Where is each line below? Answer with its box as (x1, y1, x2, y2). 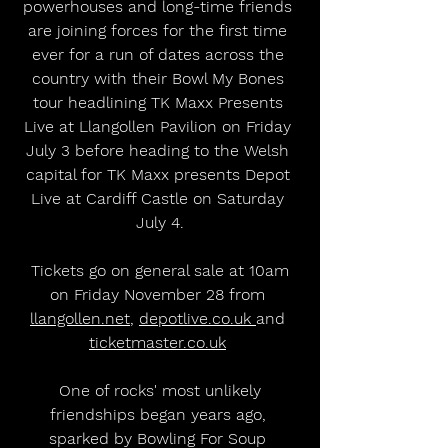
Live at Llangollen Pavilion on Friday (24, 116, 296, 136)
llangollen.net (30, 308, 130, 328)
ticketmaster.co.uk (89, 332, 226, 352)
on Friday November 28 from (50, 284, 270, 304)
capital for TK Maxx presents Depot (25, 164, 295, 184)
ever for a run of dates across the (31, 44, 289, 64)
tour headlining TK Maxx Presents (32, 92, 288, 112)
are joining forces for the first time (28, 20, 292, 40)
